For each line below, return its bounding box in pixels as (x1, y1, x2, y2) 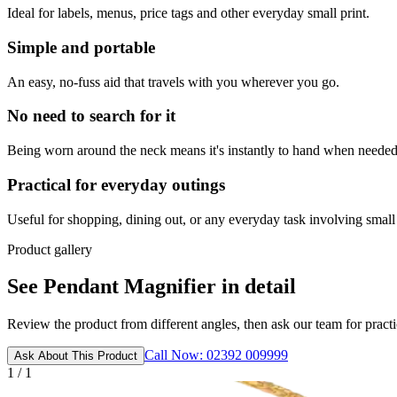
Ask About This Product (14, 349, 137, 363)
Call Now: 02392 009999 (144, 347, 288, 363)
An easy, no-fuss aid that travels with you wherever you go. (7, 74, 339, 90)
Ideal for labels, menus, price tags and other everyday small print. (7, 5, 370, 21)
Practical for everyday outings (7, 175, 225, 194)
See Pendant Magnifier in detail (7, 275, 296, 299)
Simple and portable (7, 37, 155, 57)
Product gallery (7, 241, 92, 257)
